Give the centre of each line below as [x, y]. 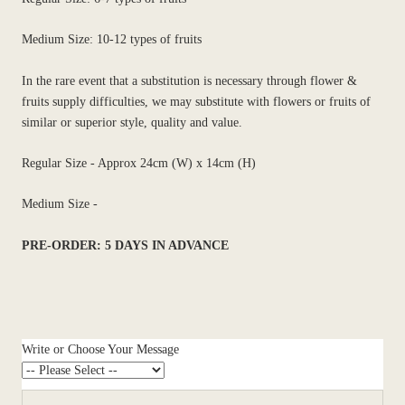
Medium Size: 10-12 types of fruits [112, 40]
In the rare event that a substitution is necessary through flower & [189, 80]
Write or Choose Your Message [100, 350]
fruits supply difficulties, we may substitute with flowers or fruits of [196, 101]
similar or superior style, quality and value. [132, 122]
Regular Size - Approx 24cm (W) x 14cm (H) [139, 164]
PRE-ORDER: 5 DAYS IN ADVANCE [125, 245]
